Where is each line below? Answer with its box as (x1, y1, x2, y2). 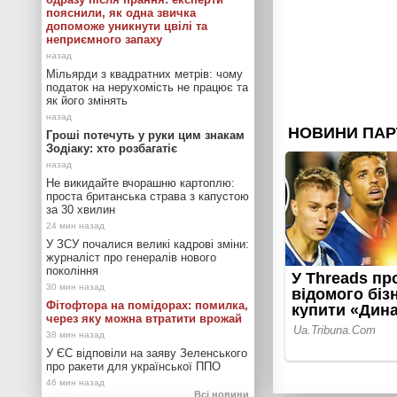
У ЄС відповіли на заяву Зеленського (46, 346, 247, 360)
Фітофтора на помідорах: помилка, (46, 299, 248, 312)
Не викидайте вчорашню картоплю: (46, 176, 235, 190)
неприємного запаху (46, 33, 162, 46)
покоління (46, 264, 98, 277)
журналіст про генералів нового (46, 251, 216, 264)
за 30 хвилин (46, 203, 115, 216)
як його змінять (46, 94, 128, 107)
